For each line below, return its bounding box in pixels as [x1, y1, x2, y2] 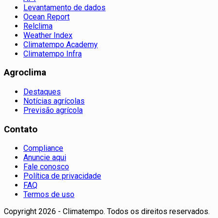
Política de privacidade [23, 171, 101, 181]
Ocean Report [23, 12, 70, 21]
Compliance [23, 144, 63, 153]
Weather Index [23, 30, 73, 40]
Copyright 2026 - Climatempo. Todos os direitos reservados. [4, 207, 210, 217]
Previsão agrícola [23, 106, 83, 115]
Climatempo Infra [23, 49, 82, 58]
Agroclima [4, 67, 46, 78]
